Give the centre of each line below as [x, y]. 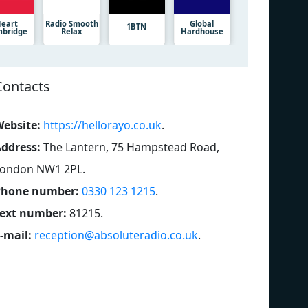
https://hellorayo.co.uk [102, 125]
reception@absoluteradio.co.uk [116, 235]
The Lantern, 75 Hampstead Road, [131, 147]
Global [202, 23]
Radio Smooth [71, 23]
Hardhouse [202, 31]
